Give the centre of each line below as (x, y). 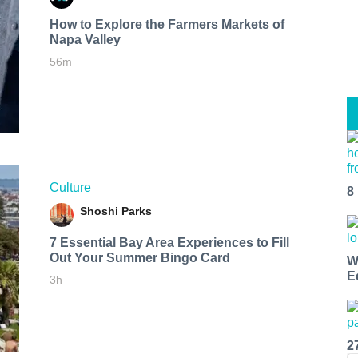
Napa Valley (85, 39)
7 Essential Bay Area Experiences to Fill (169, 242)
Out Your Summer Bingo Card (139, 257)
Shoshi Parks (115, 211)
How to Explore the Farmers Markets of (167, 24)
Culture (70, 187)
